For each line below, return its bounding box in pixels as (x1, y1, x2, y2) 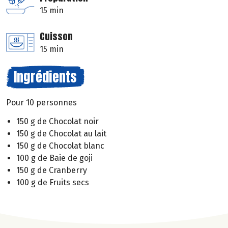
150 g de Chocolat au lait (16, 128, 106, 138)
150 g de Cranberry (16, 165, 87, 175)
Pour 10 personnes (6, 98, 77, 108)
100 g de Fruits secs (16, 177, 89, 187)
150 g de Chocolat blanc (16, 140, 104, 151)
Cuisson (40, 30, 73, 44)
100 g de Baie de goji (16, 153, 93, 163)
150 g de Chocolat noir (16, 116, 99, 126)
